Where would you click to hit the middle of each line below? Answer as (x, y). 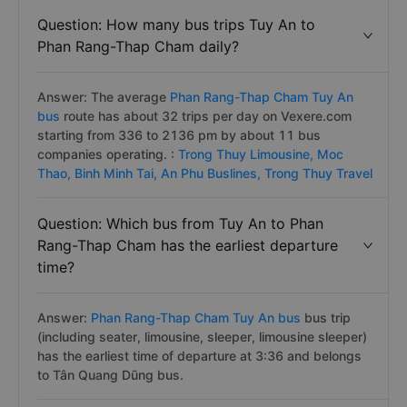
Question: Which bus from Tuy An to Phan (180, 223)
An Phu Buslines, (213, 173)
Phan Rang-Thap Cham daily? (138, 46)
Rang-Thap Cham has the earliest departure (188, 245)
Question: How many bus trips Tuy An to (176, 25)
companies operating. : (108, 154)
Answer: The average (102, 97)
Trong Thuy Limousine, (248, 154)
